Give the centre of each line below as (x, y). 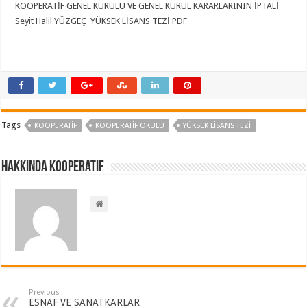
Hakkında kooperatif (53, 168)
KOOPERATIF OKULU (130, 126)
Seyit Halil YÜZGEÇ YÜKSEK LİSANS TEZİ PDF (102, 21)
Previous (45, 292)
